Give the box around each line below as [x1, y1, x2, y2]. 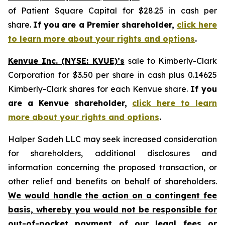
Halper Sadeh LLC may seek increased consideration [8, 134, 217, 144]
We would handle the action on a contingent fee [8, 190, 217, 200]
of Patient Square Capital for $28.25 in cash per [8, 6, 217, 16]
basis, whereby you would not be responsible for [8, 204, 217, 214]
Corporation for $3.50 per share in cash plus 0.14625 [8, 70, 217, 80]
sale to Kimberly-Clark [128, 56, 217, 66]
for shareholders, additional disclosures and [8, 148, 217, 158]
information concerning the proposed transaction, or [8, 162, 217, 172]
